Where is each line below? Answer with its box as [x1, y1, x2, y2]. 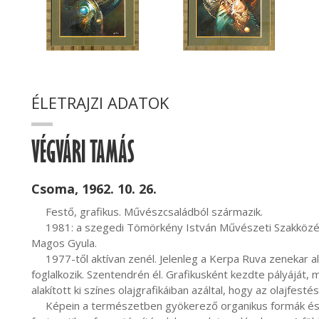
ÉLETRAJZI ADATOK [31, 92, 169, 113]
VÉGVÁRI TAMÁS [31, 143, 135, 172]
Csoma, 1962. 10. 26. [31, 180, 157, 197]
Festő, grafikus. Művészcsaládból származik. [31, 204, 46, 219]
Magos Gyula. [31, 236, 97, 250]
